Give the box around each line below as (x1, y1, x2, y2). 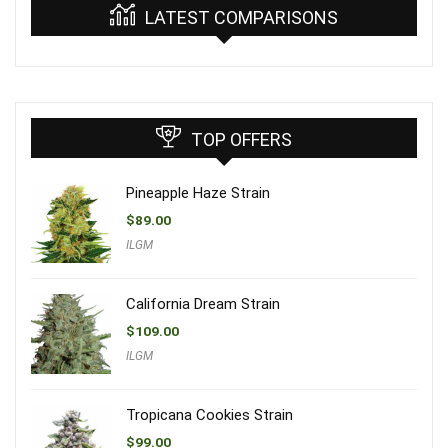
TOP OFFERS (191, 128, 292, 150)
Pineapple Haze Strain (126, 183, 270, 202)
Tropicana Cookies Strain (126, 405, 293, 424)
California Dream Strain (126, 294, 280, 313)
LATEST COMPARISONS (145, 6, 338, 28)
